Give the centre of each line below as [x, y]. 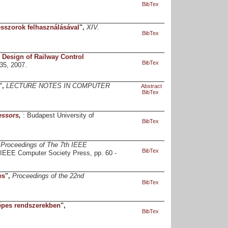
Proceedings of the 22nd [48, 176]
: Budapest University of [58, 116]
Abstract [151, 86]
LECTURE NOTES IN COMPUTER [58, 86]
